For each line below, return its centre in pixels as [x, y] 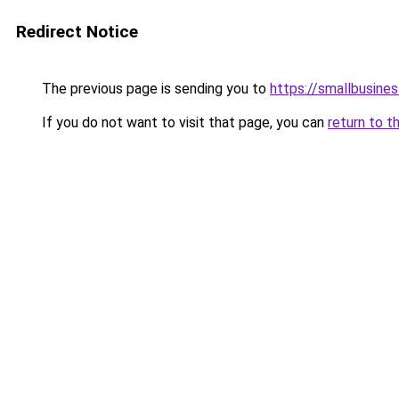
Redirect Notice [77, 32]
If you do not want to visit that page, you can [183, 122]
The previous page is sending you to [154, 89]
